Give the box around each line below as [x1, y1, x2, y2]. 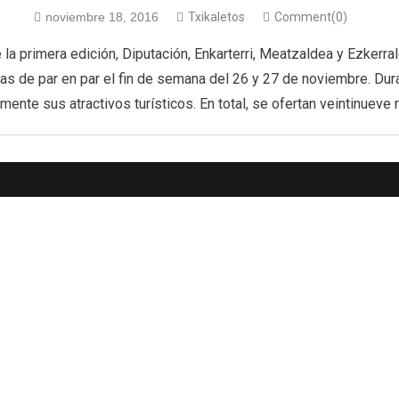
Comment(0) [274, 10, 347, 24]
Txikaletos [188, 10, 245, 24]
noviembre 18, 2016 [45, 10, 159, 24]
